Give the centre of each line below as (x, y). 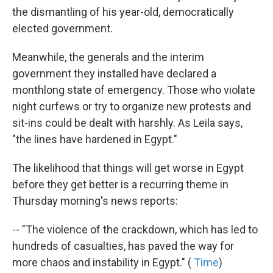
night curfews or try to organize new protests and (132, 106)
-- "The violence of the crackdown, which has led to (135, 229)
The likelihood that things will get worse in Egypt (128, 168)
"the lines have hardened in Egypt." (95, 139)
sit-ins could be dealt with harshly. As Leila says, (127, 122)
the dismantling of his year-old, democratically (123, 12)
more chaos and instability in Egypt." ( (103, 262)
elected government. (62, 28)
